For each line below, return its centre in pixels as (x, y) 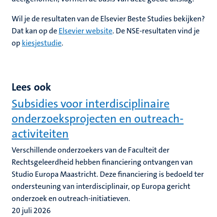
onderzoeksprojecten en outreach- (98, 119)
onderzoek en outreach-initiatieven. (71, 198)
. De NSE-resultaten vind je (156, 31)
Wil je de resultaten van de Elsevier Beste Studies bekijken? (108, 19)
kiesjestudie (42, 43)
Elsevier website (85, 31)
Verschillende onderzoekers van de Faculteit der (91, 150)
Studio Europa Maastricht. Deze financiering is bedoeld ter (108, 174)
